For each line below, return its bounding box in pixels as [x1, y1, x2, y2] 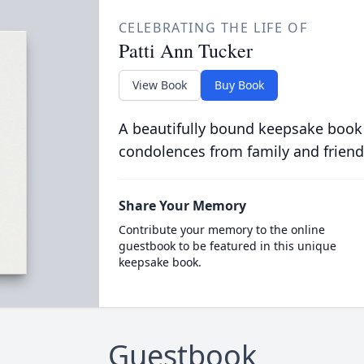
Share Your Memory [118, 197, 246, 214]
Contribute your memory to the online [118, 222, 325, 237]
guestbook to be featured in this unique [118, 238, 336, 253]
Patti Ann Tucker [118, 37, 253, 63]
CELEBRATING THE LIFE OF [118, 19, 308, 37]
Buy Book [214, 77, 264, 93]
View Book [132, 77, 187, 93]
